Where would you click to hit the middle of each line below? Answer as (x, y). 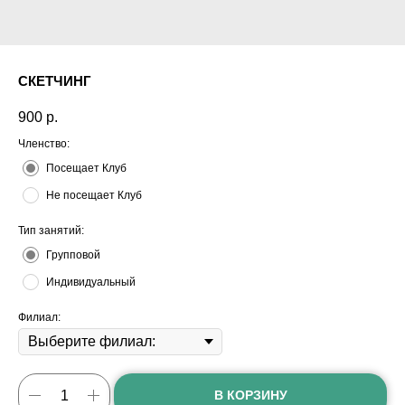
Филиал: (39, 318)
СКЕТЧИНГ (55, 81)
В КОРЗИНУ (250, 396)
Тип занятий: (51, 231)
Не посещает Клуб (94, 196)
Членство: (44, 144)
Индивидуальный (91, 283)
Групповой (73, 255)
